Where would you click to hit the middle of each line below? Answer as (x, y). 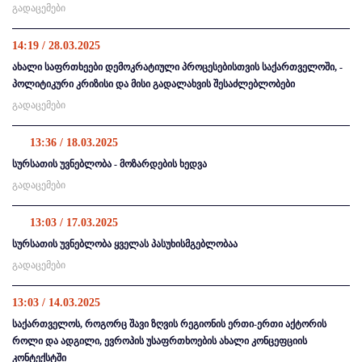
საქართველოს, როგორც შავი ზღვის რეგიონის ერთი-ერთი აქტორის (169, 324)
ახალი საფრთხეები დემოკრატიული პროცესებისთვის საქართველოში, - (177, 67)
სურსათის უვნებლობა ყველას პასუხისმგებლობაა (125, 244)
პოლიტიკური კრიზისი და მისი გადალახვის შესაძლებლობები (154, 84)
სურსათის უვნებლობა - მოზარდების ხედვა (109, 164)
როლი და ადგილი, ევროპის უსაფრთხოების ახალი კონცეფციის (160, 341)
